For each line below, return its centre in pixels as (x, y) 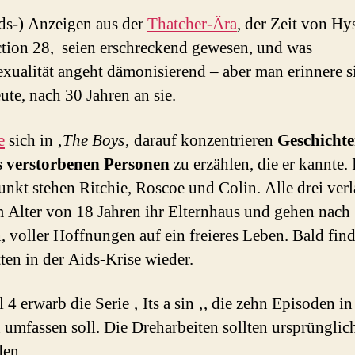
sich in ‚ (34, 140)
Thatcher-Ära (192, 25)
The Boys (94, 140)
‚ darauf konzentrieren (201, 140)
